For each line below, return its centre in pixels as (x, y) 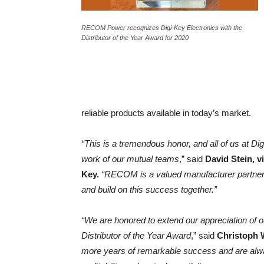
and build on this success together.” (149, 189)
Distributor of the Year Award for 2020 (135, 38)
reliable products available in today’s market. (166, 113)
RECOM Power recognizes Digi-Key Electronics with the (162, 28)
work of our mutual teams (130, 159)
